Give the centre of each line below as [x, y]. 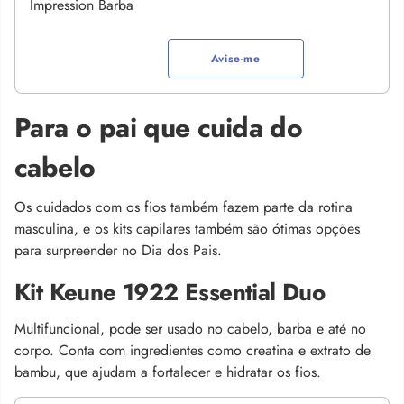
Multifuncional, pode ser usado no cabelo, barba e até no [190, 329]
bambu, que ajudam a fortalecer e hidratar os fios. [168, 372]
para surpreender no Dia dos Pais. [118, 251]
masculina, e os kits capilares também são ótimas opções [187, 229]
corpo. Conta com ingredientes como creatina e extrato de [193, 351]
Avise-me [235, 58]
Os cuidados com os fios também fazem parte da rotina [184, 207]
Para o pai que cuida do [159, 128]
